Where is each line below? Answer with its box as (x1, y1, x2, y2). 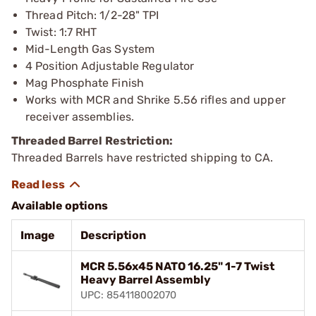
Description (80, 228, 146, 242)
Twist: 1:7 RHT (25, 25, 97, 39)
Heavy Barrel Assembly (80, 272, 211, 286)
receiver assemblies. (25, 109, 135, 123)
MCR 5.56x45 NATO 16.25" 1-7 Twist (80, 259, 274, 273)
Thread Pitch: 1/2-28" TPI (25, 8, 159, 22)
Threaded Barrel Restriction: (11, 133, 175, 147)
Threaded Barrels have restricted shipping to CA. (11, 150, 273, 164)
